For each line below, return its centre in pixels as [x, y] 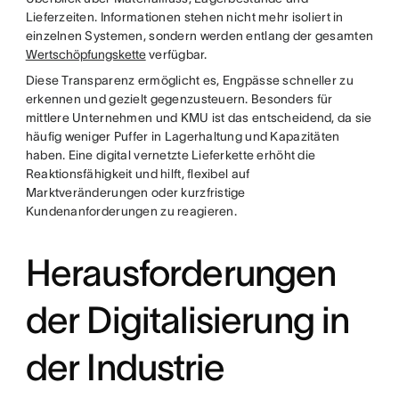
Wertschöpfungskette [85, 55]
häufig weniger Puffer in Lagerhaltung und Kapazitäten [183, 137]
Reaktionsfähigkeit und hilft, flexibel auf [138, 174]
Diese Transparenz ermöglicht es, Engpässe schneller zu [189, 81]
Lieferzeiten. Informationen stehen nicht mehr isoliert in [184, 17]
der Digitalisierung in [187, 320]
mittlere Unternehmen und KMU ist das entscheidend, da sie [199, 118]
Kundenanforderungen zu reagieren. [131, 212]
